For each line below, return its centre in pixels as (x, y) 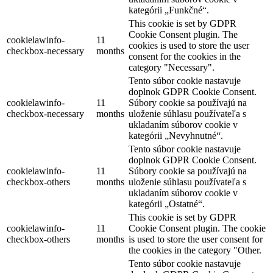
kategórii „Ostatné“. (167, 204)
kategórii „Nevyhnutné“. (176, 135)
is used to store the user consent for (196, 239)
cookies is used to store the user (189, 45)
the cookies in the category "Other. (195, 250)
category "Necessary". (172, 67)
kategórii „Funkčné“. (169, 10)
